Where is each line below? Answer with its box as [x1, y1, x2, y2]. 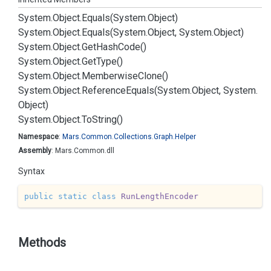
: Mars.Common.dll [51, 146, 114, 155]
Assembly [18, 146, 51, 155]
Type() [96, 56, 123, 67]
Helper [175, 132, 196, 141]
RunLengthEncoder [120, 191, 198, 201]
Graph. [154, 132, 175, 141]
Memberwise [82, 70, 138, 82]
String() [92, 114, 123, 125]
